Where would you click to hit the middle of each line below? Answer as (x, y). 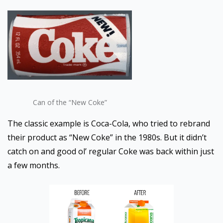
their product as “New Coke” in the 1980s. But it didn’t (107, 137)
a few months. (34, 165)
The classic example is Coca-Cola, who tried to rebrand (109, 123)
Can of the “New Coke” (70, 102)
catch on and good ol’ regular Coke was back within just (111, 151)
